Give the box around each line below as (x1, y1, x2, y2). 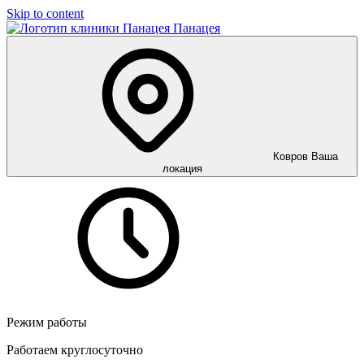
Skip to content (6, 6, 84, 20)
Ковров (273, 150, 308, 162)
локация (162, 162, 202, 175)
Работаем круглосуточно (6, 343, 143, 357)
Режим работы (6, 315, 87, 329)
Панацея (173, 21, 220, 35)
